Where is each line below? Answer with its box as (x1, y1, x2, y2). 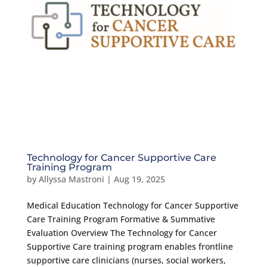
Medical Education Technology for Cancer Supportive (26, 199, 238, 211)
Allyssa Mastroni (38, 173, 104, 185)
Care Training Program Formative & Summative (26, 213, 215, 225)
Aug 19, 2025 (113, 173, 165, 185)
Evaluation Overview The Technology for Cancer (26, 226, 217, 238)
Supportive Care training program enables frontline (26, 240, 233, 252)
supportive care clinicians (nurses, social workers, (26, 254, 226, 266)
